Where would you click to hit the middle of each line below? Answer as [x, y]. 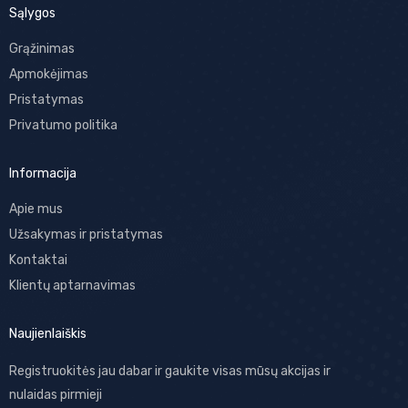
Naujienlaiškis [48, 334]
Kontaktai [38, 260]
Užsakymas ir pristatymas [86, 235]
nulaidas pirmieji [56, 395]
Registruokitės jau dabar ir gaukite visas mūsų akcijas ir [170, 372]
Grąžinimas [42, 49]
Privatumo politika [63, 126]
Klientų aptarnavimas [72, 286]
